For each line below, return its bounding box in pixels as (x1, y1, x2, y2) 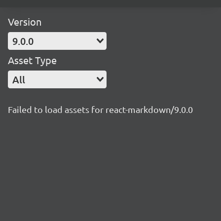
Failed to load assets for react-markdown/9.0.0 (8, 104, 193, 114)
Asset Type (8, 54, 57, 66)
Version (8, 15, 41, 28)
